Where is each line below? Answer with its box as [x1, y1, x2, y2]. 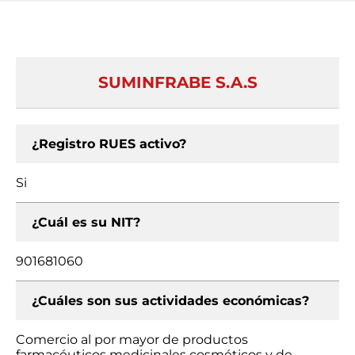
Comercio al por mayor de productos [16, 332, 248, 347]
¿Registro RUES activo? [32, 136, 186, 151]
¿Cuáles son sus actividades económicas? [32, 293, 309, 308]
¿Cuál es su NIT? [32, 215, 140, 230]
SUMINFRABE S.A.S [97, 73, 258, 92]
